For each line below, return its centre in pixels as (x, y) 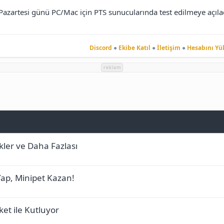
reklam (112, 67)
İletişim (168, 47)
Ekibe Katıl (134, 47)
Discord (100, 47)
